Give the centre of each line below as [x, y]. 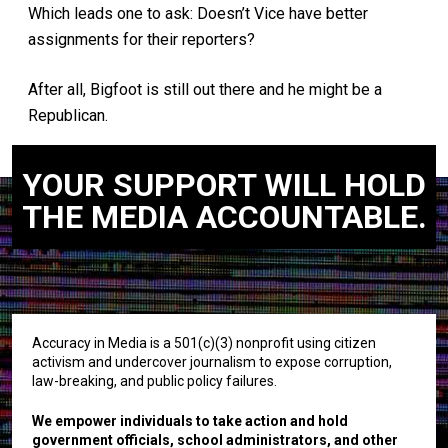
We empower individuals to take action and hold [190, 420]
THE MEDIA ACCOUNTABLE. [224, 216]
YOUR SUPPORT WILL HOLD [224, 184]
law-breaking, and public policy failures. [154, 380]
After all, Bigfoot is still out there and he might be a [205, 89]
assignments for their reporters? [141, 39]
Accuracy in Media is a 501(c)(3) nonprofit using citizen [204, 342]
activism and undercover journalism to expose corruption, [212, 361]
